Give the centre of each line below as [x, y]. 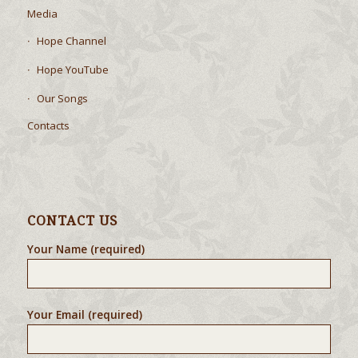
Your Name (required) [86, 249]
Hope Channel [71, 41]
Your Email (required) [84, 314]
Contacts [48, 126]
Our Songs [62, 99]
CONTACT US [72, 221]
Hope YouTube [72, 70]
